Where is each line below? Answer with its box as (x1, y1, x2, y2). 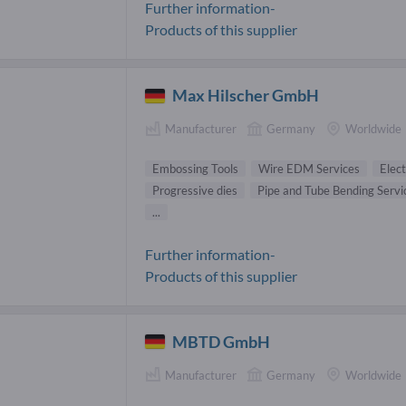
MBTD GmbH (172, 331, 271, 352)
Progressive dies (152, 182, 237, 198)
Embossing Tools (152, 160, 238, 176)
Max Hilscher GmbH (172, 85, 320, 106)
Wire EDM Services (258, 160, 360, 176)
